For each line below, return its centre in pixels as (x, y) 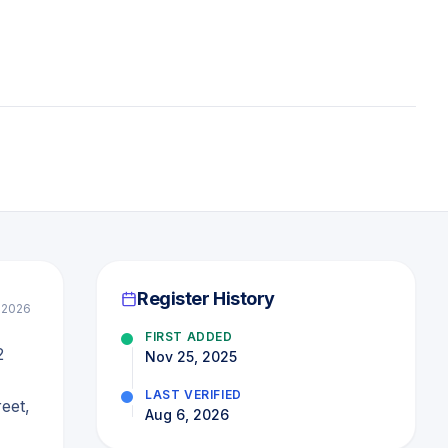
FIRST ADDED (189, 336)
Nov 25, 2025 (191, 356)
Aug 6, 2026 (187, 414)
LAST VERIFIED (193, 394)
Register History (206, 298)
